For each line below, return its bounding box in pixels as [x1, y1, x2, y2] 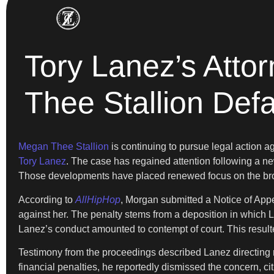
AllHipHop [75, 194, 120, 205]
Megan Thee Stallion [18, 141, 109, 152]
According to [18, 194, 75, 205]
